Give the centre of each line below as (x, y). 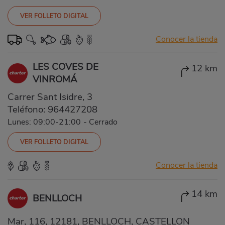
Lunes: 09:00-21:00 (44, 122)
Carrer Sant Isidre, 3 (50, 97)
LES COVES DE (66, 67)
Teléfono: (28, 109)
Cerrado (103, 122)
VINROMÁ (55, 79)
